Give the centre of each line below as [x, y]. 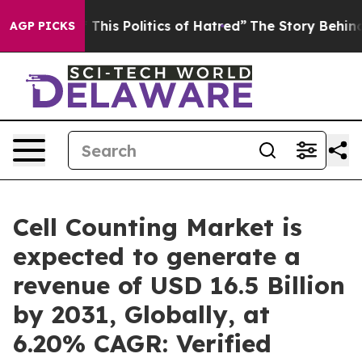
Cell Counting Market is [158, 227]
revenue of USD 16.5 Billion [179, 285]
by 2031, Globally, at [141, 314]
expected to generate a [157, 256]
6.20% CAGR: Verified [142, 343]
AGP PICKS [42, 26]
